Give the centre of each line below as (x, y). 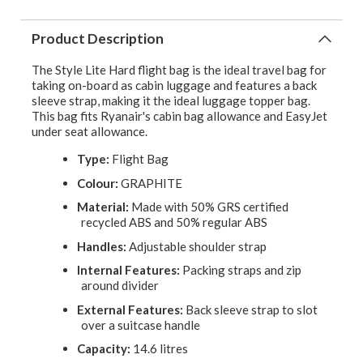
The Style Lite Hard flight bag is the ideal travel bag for (179, 70)
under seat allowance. (90, 132)
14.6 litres (159, 349)
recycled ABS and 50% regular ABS (174, 222)
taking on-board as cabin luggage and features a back (174, 85)
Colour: (98, 183)
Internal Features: (128, 270)
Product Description (98, 39)
